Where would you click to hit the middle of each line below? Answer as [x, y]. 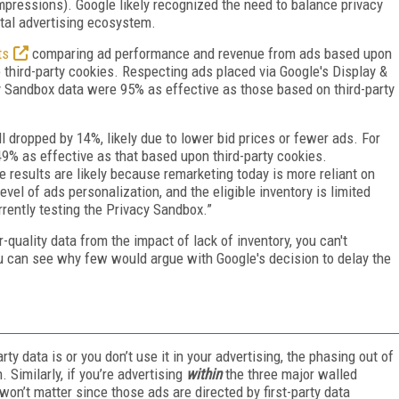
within [206, 374]
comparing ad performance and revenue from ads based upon [210, 53]
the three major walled [291, 374]
